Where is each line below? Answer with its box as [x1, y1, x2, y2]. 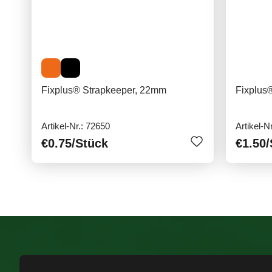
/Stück [72, 137, 108, 151]
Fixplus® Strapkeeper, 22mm [41, 85, 166, 96]
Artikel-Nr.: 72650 [41, 121, 110, 132]
